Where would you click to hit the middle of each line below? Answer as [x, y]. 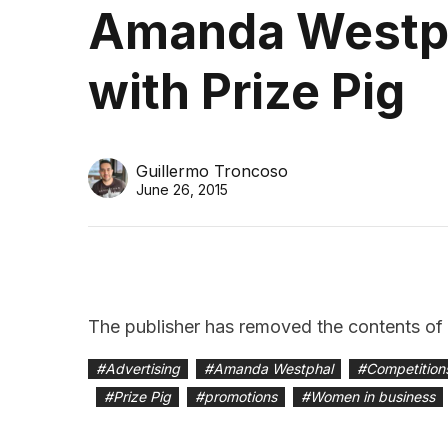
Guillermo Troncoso [212, 171]
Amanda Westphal [273, 369]
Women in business [372, 397]
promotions [240, 397]
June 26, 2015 [182, 190]
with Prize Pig [246, 92]
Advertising [142, 369]
